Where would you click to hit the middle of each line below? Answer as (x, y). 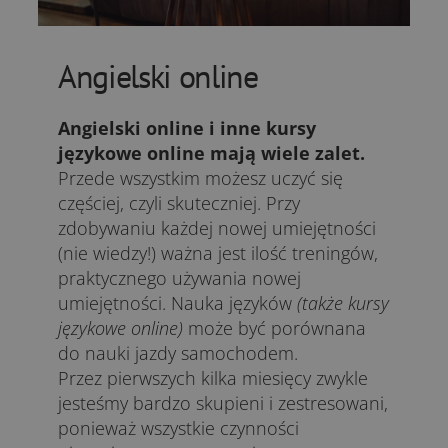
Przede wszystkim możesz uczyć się (200, 178)
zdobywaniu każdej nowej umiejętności (217, 228)
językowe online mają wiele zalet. (211, 153)
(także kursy (343, 303)
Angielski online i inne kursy (187, 128)
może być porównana (274, 328)
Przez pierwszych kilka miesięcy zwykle (213, 378)
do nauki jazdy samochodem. (178, 353)
